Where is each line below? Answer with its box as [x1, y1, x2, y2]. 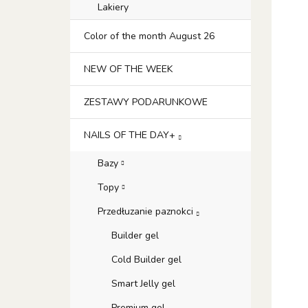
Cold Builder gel [111, 253, 181, 266]
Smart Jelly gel [111, 277, 175, 290]
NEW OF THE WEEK [84, 63, 173, 76]
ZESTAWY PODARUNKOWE [84, 96, 208, 109]
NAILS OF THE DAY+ [84, 129, 178, 142]
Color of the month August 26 [84, 30, 214, 43]
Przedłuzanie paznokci [98, 205, 196, 218]
